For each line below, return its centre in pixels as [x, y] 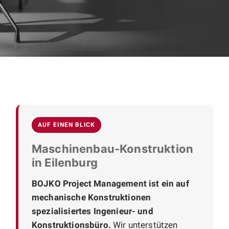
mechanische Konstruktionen [91, 197]
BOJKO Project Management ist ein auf [110, 183]
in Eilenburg [65, 162]
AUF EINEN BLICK [67, 124]
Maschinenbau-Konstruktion [113, 148]
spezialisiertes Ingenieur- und [93, 211]
